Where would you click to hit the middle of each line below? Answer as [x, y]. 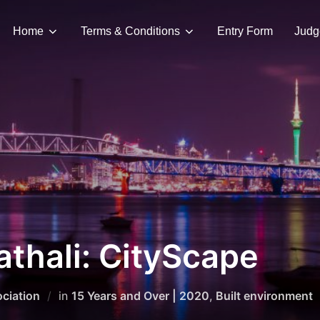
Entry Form [245, 31]
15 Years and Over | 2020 [140, 295]
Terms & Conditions [130, 31]
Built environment [264, 295]
